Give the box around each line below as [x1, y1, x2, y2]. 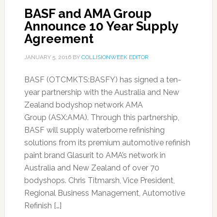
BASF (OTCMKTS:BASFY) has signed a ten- [24, 75, 181, 84]
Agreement [24, 31, 93, 46]
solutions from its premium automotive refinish [24, 138, 190, 147]
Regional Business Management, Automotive [24, 188, 185, 198]
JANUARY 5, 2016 [24, 54, 71, 61]
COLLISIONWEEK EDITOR [81, 54, 149, 61]
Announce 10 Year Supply [24, 19, 178, 33]
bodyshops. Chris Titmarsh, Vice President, [24, 176, 175, 185]
